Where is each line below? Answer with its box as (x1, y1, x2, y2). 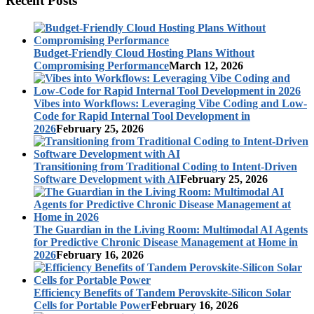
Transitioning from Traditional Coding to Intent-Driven (34, 160, 297, 172)
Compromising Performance (34, 59, 169, 71)
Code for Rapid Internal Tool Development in (34, 109, 250, 122)
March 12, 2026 (169, 59, 243, 71)
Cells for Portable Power (34, 299, 151, 311)
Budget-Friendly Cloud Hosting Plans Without (34, 46, 254, 59)
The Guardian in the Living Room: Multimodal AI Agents (34, 223, 308, 235)
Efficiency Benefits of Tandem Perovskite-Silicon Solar (34, 286, 291, 299)
